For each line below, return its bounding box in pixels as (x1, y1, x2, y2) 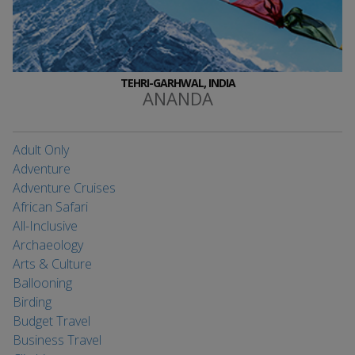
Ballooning (13, 273, 72, 292)
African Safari (13, 197, 88, 216)
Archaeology (13, 235, 83, 254)
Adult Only (13, 140, 69, 158)
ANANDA (142, 86, 213, 110)
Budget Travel (13, 311, 90, 330)
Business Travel (13, 330, 101, 349)
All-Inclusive (13, 216, 78, 235)
